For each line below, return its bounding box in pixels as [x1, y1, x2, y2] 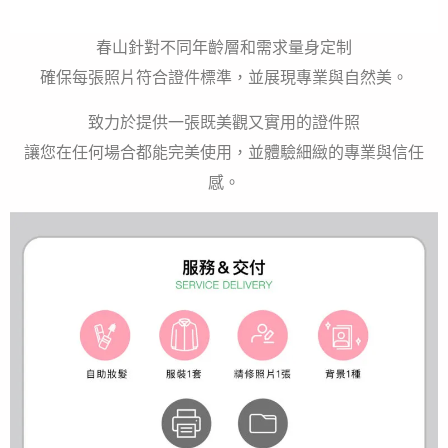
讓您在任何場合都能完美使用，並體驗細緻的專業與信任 [24, 142, 424, 162]
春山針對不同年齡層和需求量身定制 [96, 38, 352, 58]
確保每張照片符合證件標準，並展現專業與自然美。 [40, 68, 408, 88]
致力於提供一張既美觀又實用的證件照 [88, 112, 360, 132]
